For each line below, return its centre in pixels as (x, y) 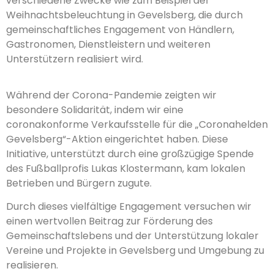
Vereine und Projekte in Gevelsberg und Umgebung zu (135, 251)
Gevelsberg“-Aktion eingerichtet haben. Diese (117, 139)
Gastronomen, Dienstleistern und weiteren (108, 45)
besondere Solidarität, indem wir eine (95, 109)
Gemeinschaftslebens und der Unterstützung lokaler (132, 236)
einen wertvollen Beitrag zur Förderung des (109, 221)
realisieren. (32, 265)
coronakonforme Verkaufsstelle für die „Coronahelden (137, 124)
